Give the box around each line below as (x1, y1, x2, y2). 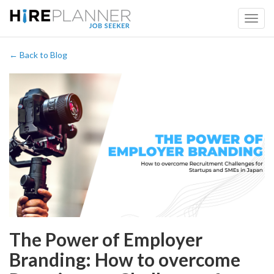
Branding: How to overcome (9, 248, 240, 271)
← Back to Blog (9, 50, 67, 60)
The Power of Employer (9, 228, 202, 251)
